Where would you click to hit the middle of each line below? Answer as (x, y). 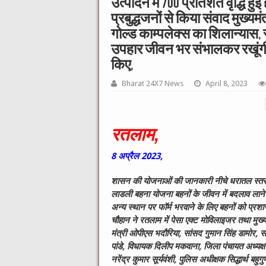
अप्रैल (130, 156)
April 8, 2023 (227, 83)
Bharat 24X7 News (153, 83)
